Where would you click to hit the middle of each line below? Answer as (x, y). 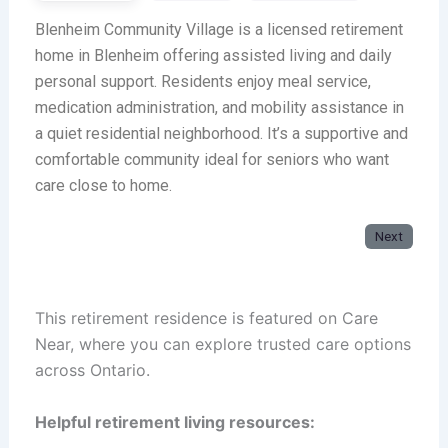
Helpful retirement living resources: (174, 421)
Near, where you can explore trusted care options (222, 343)
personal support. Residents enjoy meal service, (202, 81)
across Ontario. (92, 369)
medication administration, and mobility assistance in (219, 107)
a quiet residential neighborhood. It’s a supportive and (221, 133)
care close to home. (103, 185)
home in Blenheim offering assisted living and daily (213, 55)
